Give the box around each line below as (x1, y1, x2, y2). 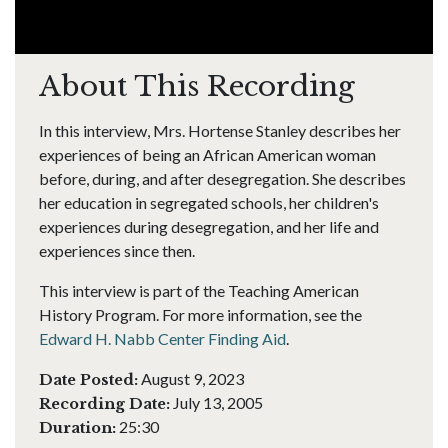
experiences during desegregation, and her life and (39, 217, 379, 236)
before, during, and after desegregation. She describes (39, 169, 406, 188)
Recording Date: (39, 395, 170, 413)
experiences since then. (39, 241, 195, 260)
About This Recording (39, 69, 355, 104)
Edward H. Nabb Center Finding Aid (39, 329, 286, 348)
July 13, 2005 (170, 393, 263, 412)
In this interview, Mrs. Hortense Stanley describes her (39, 121, 401, 140)
